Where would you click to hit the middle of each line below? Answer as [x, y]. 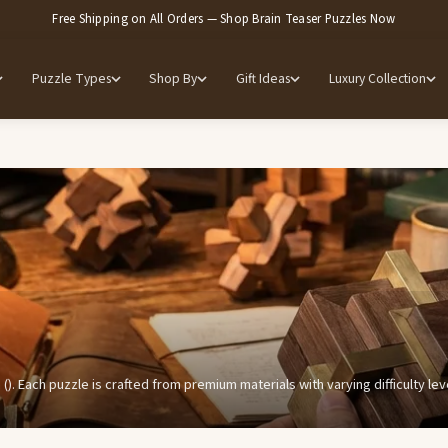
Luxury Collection [377, 79]
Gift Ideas [263, 79]
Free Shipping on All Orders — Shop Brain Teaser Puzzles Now [224, 18]
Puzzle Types [71, 79]
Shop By [173, 79]
